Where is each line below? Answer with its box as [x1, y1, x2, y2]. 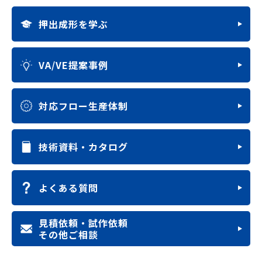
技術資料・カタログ [39, 140, 128, 154]
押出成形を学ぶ [39, 17, 108, 31]
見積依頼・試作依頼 [39, 216, 128, 230]
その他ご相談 [39, 227, 98, 242]
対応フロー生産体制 [39, 99, 128, 113]
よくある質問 [39, 181, 98, 195]
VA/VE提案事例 [39, 58, 108, 72]
